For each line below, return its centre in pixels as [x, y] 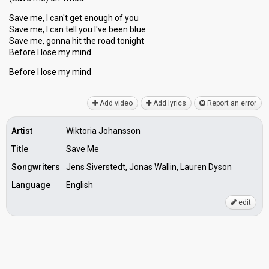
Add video [115, 103]
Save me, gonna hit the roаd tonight [77, 41]
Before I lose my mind [50, 52]
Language [31, 185]
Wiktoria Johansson [103, 131]
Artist [22, 131]
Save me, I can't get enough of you [74, 18]
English [80, 185]
